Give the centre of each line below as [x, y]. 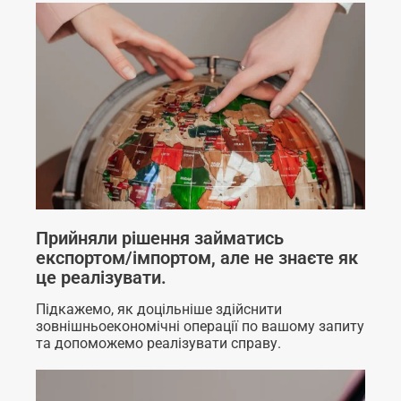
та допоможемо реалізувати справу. [158, 344]
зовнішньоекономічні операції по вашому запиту [200, 327]
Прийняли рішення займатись [160, 239]
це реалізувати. [101, 278]
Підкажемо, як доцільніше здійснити [159, 310]
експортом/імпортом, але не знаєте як [197, 258]
